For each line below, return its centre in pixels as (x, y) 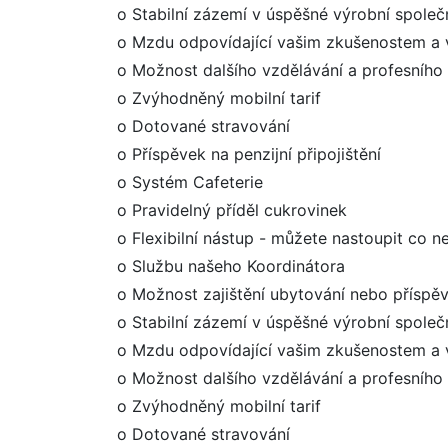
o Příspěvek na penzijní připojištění (249, 154)
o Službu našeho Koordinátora (231, 266)
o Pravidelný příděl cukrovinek (232, 210)
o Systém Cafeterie (190, 182)
